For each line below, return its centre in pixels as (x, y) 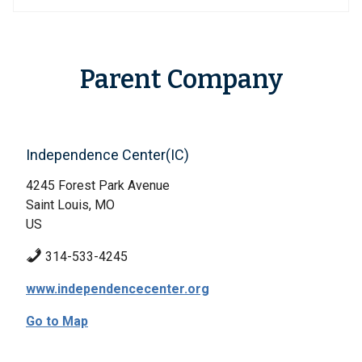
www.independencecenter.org (118, 289)
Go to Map (57, 321)
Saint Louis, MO (70, 205)
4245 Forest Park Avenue (98, 185)
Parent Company (181, 79)
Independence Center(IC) (107, 155)
